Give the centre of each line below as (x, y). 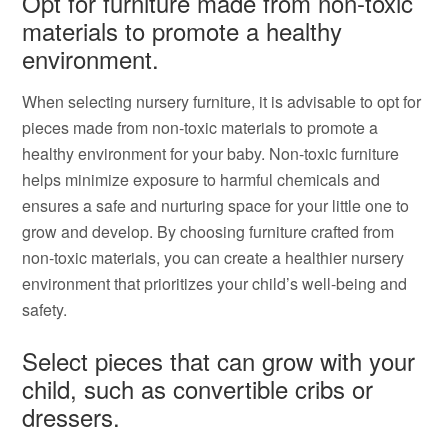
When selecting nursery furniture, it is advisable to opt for (222, 101)
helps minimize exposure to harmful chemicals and (201, 179)
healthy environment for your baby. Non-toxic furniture (211, 153)
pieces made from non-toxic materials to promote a (200, 127)
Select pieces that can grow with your (219, 360)
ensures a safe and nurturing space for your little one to (216, 205)
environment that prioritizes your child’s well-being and (215, 283)
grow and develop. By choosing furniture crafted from (208, 231)
